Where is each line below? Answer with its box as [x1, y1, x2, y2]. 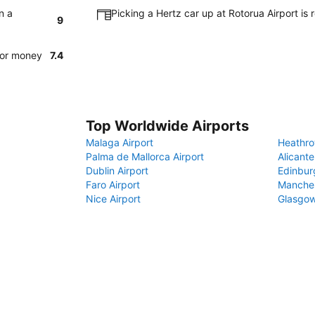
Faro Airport [86, 179, 140, 191]
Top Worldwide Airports [86, 117, 249, 134]
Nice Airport [86, 193, 141, 205]
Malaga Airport [86, 136, 153, 148]
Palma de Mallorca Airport [86, 150, 204, 162]
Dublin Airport [86, 165, 148, 176]
